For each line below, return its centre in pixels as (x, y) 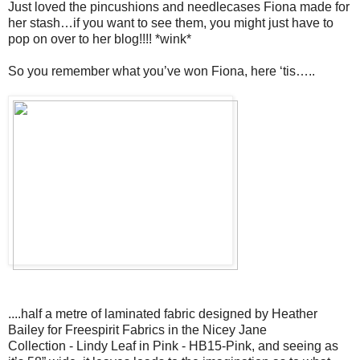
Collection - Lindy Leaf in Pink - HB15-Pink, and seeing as (173, 346)
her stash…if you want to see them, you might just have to (171, 22)
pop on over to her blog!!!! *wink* (100, 39)
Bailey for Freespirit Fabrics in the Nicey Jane (137, 329)
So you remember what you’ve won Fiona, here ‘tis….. (163, 71)
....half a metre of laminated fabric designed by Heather (163, 313)
